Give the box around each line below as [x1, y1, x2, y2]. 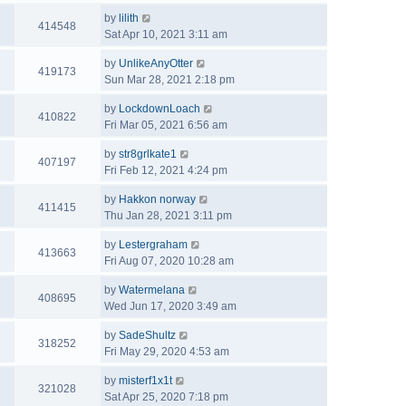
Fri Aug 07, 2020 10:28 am [104, 255, 234, 267]
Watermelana [119, 284, 185, 296]
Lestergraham [119, 238, 188, 251]
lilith [119, 12, 139, 24]
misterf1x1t [119, 374, 172, 387]
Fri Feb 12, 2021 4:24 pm [104, 164, 227, 177]
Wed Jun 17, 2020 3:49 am [104, 300, 237, 313]
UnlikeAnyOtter [119, 57, 193, 70]
